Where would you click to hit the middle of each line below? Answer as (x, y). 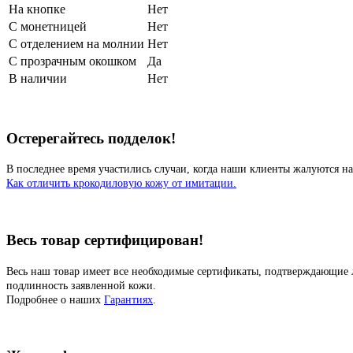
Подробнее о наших (55, 299)
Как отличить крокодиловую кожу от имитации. (121, 184)
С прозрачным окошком (72, 61)
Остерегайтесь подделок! (91, 138)
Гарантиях (128, 299)
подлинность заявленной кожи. (81, 285)
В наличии (38, 78)
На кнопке (37, 9)
